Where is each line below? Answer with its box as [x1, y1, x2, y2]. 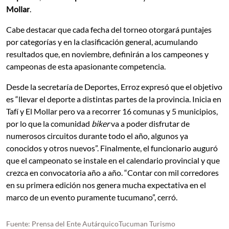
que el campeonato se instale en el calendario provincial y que [6, 155, 220, 165]
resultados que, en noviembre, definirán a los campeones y [6, 49, 209, 59]
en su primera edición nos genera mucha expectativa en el [6, 179, 206, 190]
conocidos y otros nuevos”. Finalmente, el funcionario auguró [6, 143, 218, 153]
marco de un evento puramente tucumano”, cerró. [6, 192, 177, 202]
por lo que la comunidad [6, 118, 91, 128]
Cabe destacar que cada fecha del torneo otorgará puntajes [6, 24, 212, 34]
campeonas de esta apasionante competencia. [6, 61, 166, 71]
